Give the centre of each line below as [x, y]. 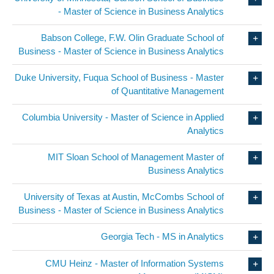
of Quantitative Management [168, 91]
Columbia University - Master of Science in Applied [123, 117]
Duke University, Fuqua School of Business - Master [120, 78]
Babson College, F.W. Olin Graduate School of [133, 38]
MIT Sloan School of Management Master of [136, 157]
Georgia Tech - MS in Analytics [163, 237]
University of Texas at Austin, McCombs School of [124, 197]
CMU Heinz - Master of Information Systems [135, 264]
